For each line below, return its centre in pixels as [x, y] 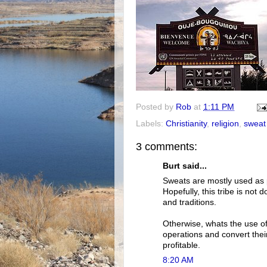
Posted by [156, 107]
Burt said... [185, 166]
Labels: [151, 123]
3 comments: [167, 146]
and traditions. [190, 202]
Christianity [186, 123]
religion [225, 123]
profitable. [181, 245]
